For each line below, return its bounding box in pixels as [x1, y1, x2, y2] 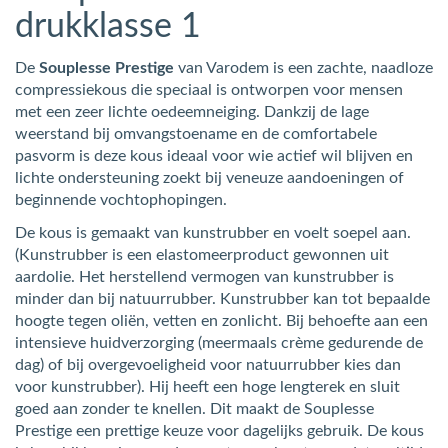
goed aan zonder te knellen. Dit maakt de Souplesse [15, 400, 374, 417]
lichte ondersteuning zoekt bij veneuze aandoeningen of [15, 169, 404, 186]
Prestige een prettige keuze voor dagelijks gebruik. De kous [15, 422, 424, 439]
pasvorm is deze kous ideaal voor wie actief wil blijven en [15, 147, 413, 164]
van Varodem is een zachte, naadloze [174, 59, 433, 76]
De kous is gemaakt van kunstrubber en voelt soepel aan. [15, 224, 411, 241]
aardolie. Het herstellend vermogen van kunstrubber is [15, 268, 394, 285]
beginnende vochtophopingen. [15, 191, 227, 208]
